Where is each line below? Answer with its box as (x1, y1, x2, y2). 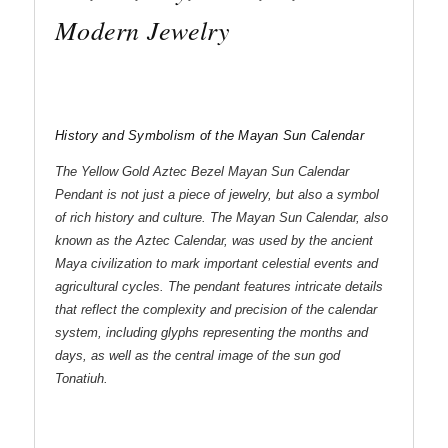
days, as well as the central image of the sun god (55, 348, 340, 364)
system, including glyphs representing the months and (55, 325, 368, 341)
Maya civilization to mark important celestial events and (55, 256, 378, 272)
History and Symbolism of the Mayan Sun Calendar (55, 128, 364, 144)
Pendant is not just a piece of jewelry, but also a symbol (55, 187, 379, 203)
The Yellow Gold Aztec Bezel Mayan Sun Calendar (55, 164, 349, 180)
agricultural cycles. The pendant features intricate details (55, 279, 383, 295)
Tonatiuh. (55, 371, 108, 387)
